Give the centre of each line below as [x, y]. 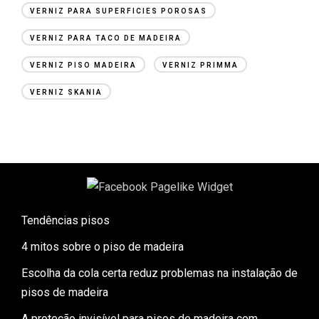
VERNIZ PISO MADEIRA [83, 65]
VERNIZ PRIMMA [200, 65]
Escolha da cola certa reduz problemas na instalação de [159, 273]
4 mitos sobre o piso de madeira [103, 246]
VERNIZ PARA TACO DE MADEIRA [106, 38]
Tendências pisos [66, 220]
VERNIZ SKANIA [66, 92]
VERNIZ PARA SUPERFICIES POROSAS [119, 11]
